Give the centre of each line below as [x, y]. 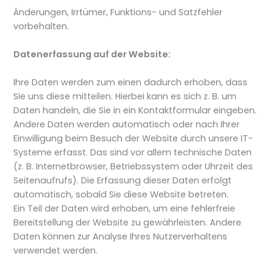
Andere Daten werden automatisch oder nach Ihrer [127, 125]
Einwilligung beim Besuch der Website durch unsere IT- [133, 139]
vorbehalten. [41, 26]
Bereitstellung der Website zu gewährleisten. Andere [128, 223]
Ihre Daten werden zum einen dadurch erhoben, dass [131, 83]
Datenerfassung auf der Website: [92, 55]
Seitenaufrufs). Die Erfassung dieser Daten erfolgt [123, 181]
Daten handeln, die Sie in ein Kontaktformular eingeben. [135, 111]
